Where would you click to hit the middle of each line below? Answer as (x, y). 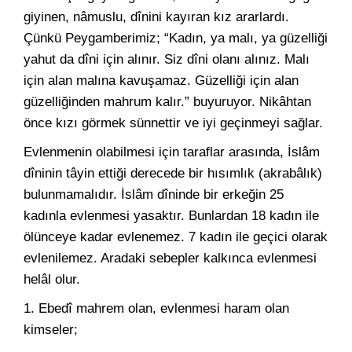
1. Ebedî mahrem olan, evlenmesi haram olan (156, 308)
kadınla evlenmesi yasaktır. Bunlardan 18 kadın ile (171, 216)
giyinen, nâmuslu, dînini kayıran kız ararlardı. (156, 17)
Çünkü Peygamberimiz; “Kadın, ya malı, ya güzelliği (176, 38)
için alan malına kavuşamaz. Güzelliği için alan (161, 81)
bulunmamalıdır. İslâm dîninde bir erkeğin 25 (154, 194)
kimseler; (51, 330)
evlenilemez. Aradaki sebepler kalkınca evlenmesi (170, 258)
